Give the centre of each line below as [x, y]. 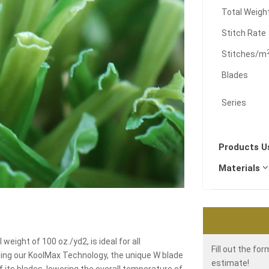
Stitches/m [244, 54]
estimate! [231, 263]
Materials [241, 168]
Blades [235, 75]
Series [234, 103]
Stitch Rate [244, 33]
